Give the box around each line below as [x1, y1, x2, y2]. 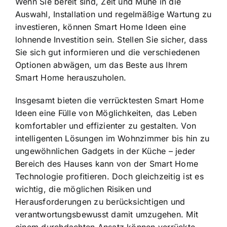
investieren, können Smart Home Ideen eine [15, 22, 186, 32]
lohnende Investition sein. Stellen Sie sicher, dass [15, 34, 208, 45]
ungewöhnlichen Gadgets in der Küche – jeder [15, 146, 196, 157]
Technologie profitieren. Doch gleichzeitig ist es [15, 171, 204, 182]
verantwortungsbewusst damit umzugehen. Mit [15, 209, 199, 220]
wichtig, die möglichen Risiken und [15, 184, 152, 195]
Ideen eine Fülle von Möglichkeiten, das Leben [15, 108, 197, 119]
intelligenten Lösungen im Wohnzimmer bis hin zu [15, 133, 210, 144]
